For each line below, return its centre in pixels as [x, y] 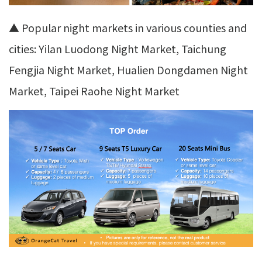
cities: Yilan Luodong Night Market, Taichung [118, 48]
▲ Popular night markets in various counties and [128, 27]
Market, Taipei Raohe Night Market [94, 90]
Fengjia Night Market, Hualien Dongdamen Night [128, 69]
